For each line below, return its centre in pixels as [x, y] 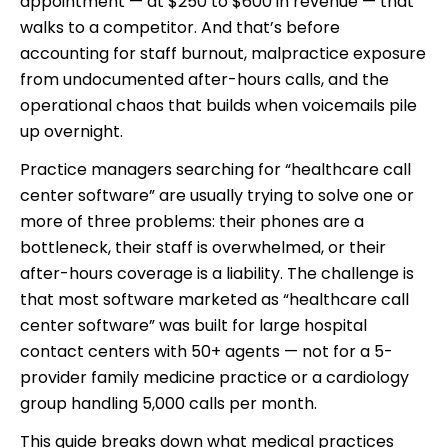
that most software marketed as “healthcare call [214, 299]
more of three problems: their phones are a [192, 221]
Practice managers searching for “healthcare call [215, 169]
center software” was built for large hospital [193, 325]
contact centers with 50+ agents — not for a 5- [206, 351]
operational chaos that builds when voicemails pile [218, 105]
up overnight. [71, 131]
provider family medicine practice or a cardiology [214, 377]
